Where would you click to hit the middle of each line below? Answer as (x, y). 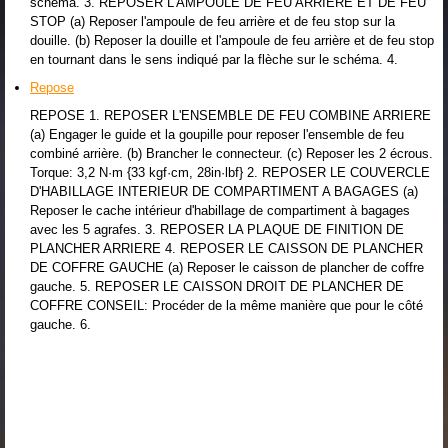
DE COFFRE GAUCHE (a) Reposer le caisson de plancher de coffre (227, 267)
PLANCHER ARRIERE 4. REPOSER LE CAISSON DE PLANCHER (226, 248)
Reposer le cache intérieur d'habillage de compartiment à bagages (220, 210)
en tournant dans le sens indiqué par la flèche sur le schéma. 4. (214, 59)
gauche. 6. (60, 324)
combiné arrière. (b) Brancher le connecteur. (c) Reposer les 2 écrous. (231, 153)
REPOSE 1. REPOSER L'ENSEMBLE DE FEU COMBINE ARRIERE (230, 115)
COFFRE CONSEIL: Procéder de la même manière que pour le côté (226, 305)
